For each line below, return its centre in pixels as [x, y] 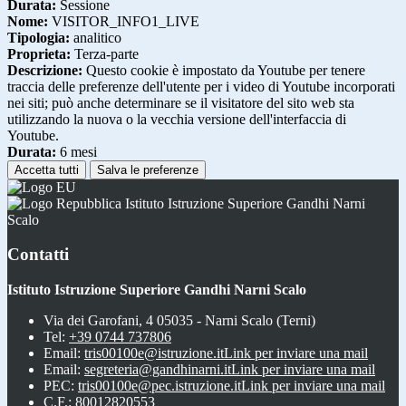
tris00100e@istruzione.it [154, 353]
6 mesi [77, 151]
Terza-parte [105, 53]
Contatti [38, 255]
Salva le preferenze [148, 169]
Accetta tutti [47, 169]
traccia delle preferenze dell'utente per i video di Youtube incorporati [201, 86]
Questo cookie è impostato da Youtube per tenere [224, 70]
